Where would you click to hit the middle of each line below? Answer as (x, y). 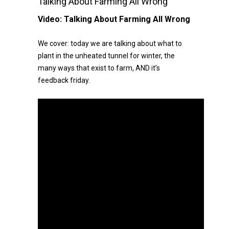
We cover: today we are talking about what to (110, 43)
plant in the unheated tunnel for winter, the (106, 56)
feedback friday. (64, 80)
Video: (51, 19)
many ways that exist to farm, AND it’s (99, 68)
